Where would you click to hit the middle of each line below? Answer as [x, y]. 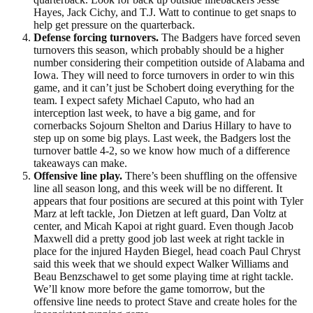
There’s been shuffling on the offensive [210, 175]
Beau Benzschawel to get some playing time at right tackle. [163, 276]
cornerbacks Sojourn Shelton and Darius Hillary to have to [162, 125]
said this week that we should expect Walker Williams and [161, 263]
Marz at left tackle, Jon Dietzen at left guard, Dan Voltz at [160, 213]
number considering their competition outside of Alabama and [169, 62]
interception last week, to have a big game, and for [144, 112]
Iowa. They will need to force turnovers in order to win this [164, 75]
